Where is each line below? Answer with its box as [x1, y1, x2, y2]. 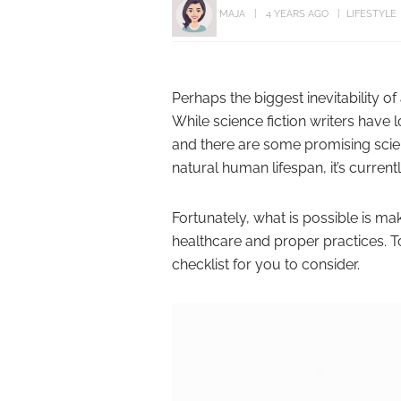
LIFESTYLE [346, 7, 397, 20]
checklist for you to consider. [172, 256, 360, 273]
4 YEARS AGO [266, 7, 328, 20]
